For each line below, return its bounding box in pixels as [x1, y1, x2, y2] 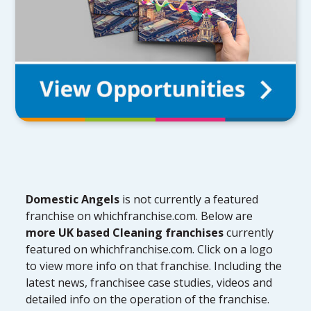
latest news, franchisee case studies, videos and [26, 274, 273, 290]
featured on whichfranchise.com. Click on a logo [26, 241, 274, 257]
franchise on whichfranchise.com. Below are [26, 208, 253, 224]
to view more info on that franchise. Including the [26, 258, 283, 274]
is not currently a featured [119, 191, 259, 207]
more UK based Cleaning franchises [26, 224, 224, 240]
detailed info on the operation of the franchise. [26, 291, 270, 307]
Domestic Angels [26, 191, 120, 207]
